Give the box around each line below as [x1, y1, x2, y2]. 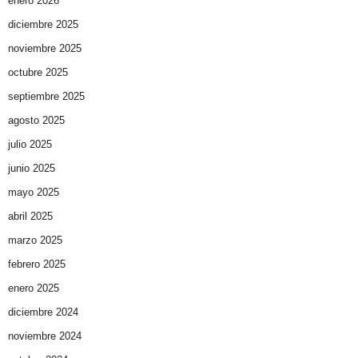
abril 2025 [8, 210, 53, 223]
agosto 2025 [8, 114, 65, 127]
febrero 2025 [8, 258, 66, 271]
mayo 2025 [8, 186, 59, 199]
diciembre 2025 [8, 18, 78, 31]
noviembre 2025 [8, 42, 82, 55]
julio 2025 [8, 138, 52, 151]
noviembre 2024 [8, 330, 82, 343]
